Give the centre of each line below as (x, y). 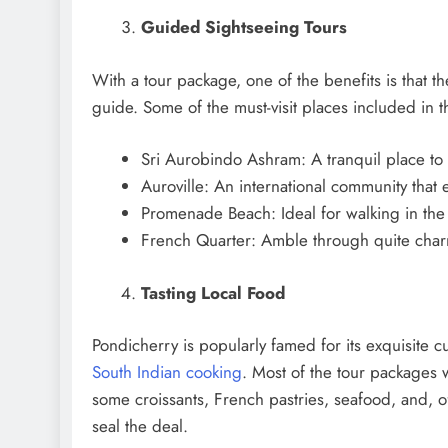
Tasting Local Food (212, 292)
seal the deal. (140, 426)
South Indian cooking (167, 372)
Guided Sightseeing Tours (243, 27)
